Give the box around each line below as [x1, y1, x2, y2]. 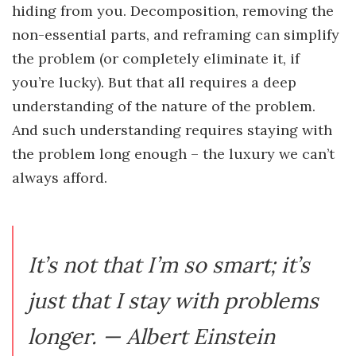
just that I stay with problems [28, 287, 319, 315]
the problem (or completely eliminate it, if [12, 49, 300, 68]
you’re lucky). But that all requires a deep [12, 73, 296, 92]
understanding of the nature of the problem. [12, 97, 315, 116]
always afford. [12, 168, 107, 188]
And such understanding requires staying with [12, 121, 332, 140]
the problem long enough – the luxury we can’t [12, 145, 335, 164]
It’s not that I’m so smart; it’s [28, 251, 310, 279]
